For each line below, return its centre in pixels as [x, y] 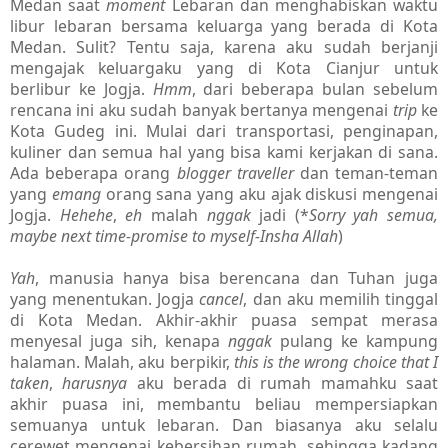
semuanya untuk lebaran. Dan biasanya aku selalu [224, 425]
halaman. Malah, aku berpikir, [122, 362]
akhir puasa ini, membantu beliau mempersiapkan [224, 404]
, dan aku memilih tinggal [341, 299]
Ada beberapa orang [93, 173]
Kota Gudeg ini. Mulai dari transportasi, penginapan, [224, 131]
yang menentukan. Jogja [105, 299]
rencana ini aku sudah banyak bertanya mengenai [201, 110]
